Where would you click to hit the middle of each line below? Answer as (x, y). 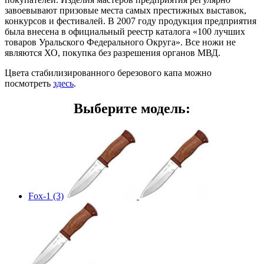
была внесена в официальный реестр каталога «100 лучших (125, 32)
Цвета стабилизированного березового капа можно (108, 73)
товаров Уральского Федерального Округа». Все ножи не (120, 42)
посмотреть (29, 84)
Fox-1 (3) (46, 196)
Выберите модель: (132, 109)
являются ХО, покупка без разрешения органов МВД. (113, 53)
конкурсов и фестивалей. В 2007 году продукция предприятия (131, 21)
